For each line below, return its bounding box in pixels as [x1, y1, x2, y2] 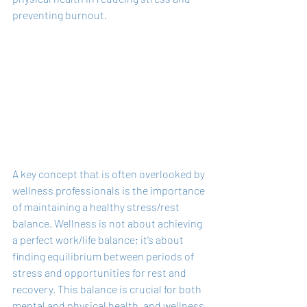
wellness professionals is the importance [12, 183, 207, 197]
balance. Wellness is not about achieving [12, 216, 204, 230]
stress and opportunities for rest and [12, 265, 188, 279]
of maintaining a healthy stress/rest [12, 199, 182, 213]
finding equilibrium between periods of [12, 249, 196, 262]
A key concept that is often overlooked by [12, 167, 207, 180]
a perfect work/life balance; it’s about [12, 232, 186, 246]
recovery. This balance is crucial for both [12, 282, 204, 295]
